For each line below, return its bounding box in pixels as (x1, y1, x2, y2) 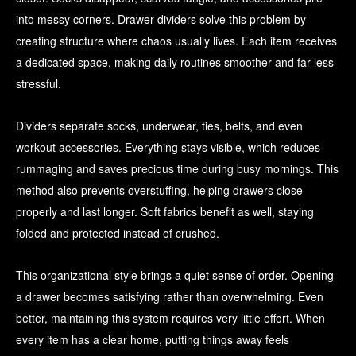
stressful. (16, 75, 61, 92)
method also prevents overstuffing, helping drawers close (16, 182, 303, 199)
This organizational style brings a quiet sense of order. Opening (16, 267, 334, 284)
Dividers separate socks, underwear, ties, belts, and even (16, 118, 303, 134)
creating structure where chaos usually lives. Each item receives (16, 33, 337, 49)
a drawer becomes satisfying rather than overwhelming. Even (16, 288, 323, 305)
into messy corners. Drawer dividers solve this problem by (16, 11, 306, 28)
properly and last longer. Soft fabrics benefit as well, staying (16, 203, 314, 220)
